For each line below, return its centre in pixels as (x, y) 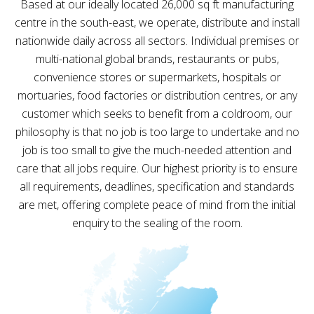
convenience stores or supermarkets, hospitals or (157, 77)
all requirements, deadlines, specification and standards (157, 186)
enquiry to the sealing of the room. (157, 223)
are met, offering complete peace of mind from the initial (157, 205)
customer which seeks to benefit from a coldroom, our (157, 114)
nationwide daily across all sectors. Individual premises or (157, 41)
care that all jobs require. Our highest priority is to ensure (157, 168)
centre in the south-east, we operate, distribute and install (157, 22)
